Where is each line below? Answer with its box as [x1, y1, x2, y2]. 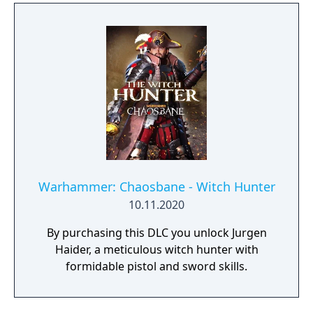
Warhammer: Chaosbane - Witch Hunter [38, 178, 275, 195]
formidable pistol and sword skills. [66, 259, 247, 274]
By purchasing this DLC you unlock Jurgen [46, 225, 267, 240]
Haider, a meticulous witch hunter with [54, 242, 259, 257]
